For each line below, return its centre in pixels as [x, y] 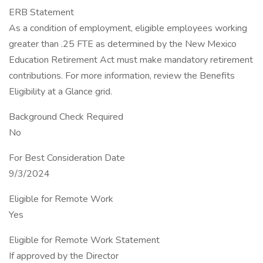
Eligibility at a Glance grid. [60, 92]
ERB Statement [41, 12]
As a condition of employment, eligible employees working [128, 28]
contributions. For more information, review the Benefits [122, 76]
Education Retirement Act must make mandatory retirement [131, 60]
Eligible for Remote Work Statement [84, 240]
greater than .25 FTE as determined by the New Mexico [123, 44]
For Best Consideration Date [67, 158]
